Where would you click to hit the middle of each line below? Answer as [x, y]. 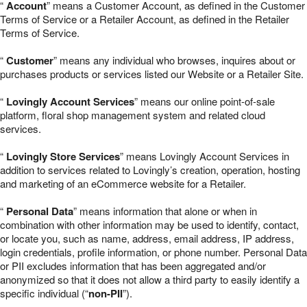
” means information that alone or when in [165, 211]
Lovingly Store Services [63, 156]
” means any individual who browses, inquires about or [174, 60]
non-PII [106, 293]
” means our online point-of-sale [205, 101]
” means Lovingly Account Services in [205, 156]
